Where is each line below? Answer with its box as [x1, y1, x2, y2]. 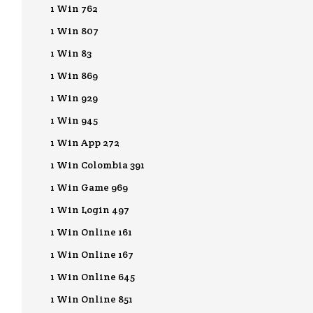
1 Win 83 [50, 47, 92, 59]
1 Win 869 [50, 69, 98, 82]
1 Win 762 [50, 2, 98, 15]
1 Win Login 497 [50, 203, 129, 216]
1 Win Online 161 [50, 226, 132, 238]
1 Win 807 [50, 24, 99, 37]
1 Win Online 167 [50, 248, 133, 261]
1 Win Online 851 [50, 293, 133, 305]
